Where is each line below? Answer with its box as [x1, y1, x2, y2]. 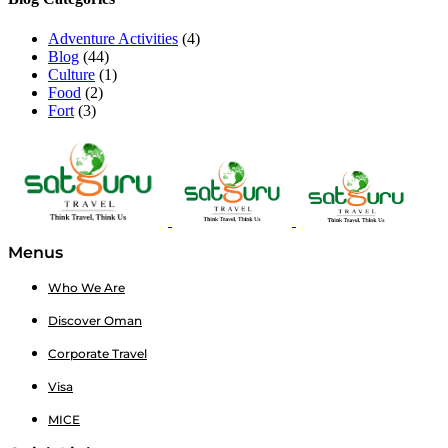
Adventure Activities [48, 29, 178, 47]
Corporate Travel [48, 345, 147, 361]
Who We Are [48, 279, 125, 295]
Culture [48, 65, 95, 83]
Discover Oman [48, 312, 142, 328]
